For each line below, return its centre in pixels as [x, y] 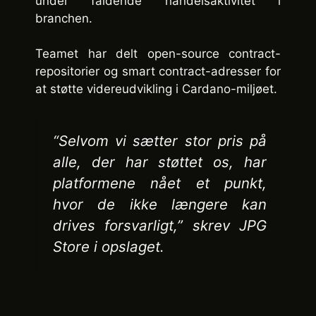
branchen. [64, 18]
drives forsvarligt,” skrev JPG [160, 225]
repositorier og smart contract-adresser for [158, 72]
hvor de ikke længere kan [160, 204]
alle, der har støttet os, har [160, 162]
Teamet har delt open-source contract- [158, 54]
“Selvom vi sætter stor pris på [160, 140]
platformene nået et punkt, [160, 183]
